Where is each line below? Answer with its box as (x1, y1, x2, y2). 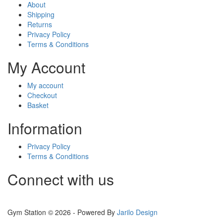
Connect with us (7, 168, 114, 190)
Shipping (27, 9, 55, 19)
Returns (27, 19, 52, 29)
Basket (27, 100, 49, 110)
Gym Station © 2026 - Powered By (7, 207, 117, 217)
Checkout (27, 90, 57, 100)
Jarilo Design (117, 207, 158, 217)
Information (7, 117, 82, 139)
